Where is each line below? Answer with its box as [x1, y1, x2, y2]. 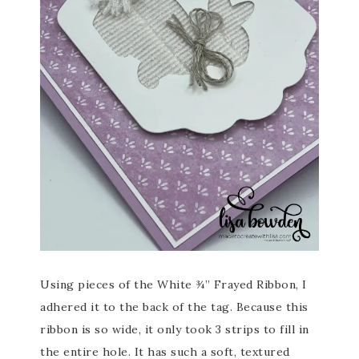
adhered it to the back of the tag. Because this [40, 300, 309, 314]
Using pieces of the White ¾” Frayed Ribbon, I [40, 277, 307, 292]
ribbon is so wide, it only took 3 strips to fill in [40, 322, 309, 337]
